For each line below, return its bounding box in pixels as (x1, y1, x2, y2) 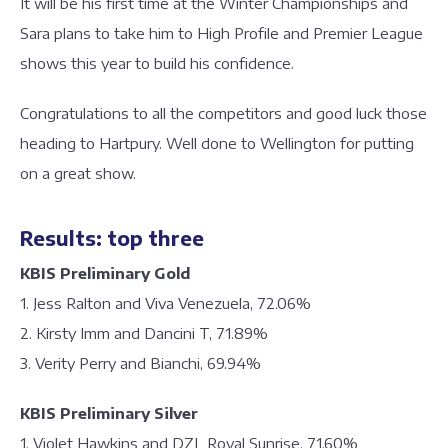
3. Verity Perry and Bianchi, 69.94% (20, 354, 261, 372)
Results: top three (20, 225, 204, 250)
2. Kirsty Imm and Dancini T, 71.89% (20, 324, 268, 342)
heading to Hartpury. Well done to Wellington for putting (20, 134, 414, 152)
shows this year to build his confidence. (20, 54, 294, 72)
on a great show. (20, 164, 136, 182)
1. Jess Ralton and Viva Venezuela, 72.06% (20, 294, 311, 312)
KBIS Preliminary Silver (20, 404, 198, 422)
